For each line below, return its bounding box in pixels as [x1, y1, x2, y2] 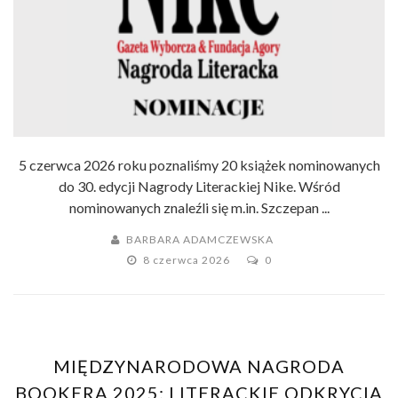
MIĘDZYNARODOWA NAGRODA [53, 355, 345, 378]
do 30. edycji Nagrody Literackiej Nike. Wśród [58, 178, 340, 195]
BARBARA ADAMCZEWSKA [125, 233, 274, 247]
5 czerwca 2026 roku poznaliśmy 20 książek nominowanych [18, 156, 380, 174]
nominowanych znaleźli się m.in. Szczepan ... [68, 199, 330, 217]
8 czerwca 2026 [142, 253, 233, 267]
